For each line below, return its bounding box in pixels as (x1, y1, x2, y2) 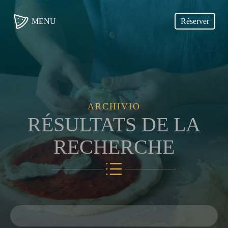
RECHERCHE (53, 135, 175, 158)
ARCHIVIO (88, 101, 140, 111)
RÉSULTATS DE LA (27, 113, 201, 136)
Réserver (181, 17, 209, 25)
